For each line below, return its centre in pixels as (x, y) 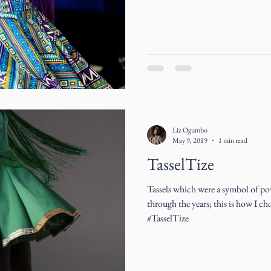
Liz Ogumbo (190, 130)
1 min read (233, 140)
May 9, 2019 (190, 140)
